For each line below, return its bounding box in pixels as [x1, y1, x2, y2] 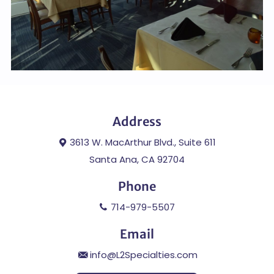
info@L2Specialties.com [90, 248, 198, 262]
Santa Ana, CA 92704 [89, 153, 185, 166]
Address [112, 114, 161, 130]
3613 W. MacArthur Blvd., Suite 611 [67, 136, 216, 149]
